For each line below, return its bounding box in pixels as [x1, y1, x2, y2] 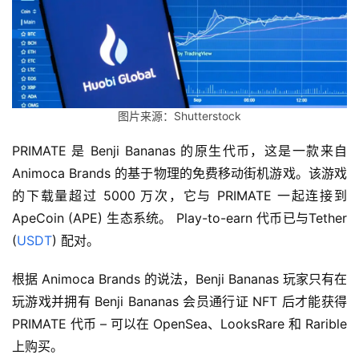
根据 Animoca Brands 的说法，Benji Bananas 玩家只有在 [12, 270, 347, 287]
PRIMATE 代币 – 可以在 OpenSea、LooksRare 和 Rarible [12, 315, 347, 332]
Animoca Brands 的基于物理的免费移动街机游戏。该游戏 [12, 164, 347, 181]
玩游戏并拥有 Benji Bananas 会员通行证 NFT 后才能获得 [12, 292, 347, 309]
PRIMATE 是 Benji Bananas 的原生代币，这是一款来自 [12, 142, 347, 159]
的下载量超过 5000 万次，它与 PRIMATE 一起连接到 [12, 187, 347, 204]
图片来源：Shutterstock [118, 108, 241, 123]
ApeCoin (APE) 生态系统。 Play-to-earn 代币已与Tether [12, 209, 347, 226]
